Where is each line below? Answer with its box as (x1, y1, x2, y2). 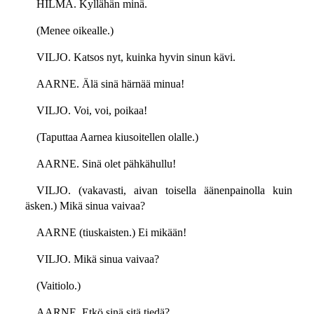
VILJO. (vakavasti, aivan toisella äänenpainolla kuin (36, 184, 292, 197)
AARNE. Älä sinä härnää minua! (36, 78, 184, 90)
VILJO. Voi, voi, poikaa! (36, 104, 147, 117)
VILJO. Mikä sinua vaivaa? (36, 253, 159, 266)
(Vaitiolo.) (36, 280, 81, 292)
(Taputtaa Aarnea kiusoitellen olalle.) (36, 131, 198, 144)
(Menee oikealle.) (36, 25, 114, 37)
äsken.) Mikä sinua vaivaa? (25, 200, 145, 212)
